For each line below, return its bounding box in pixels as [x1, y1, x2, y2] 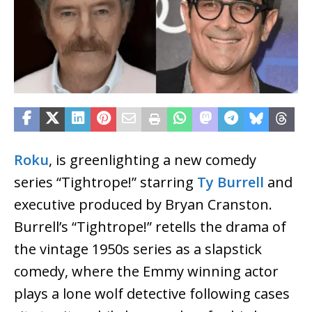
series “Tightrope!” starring [14, 172, 197, 192]
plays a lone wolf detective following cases [14, 283, 290, 303]
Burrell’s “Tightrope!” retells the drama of [14, 217, 286, 236]
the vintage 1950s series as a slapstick [14, 239, 262, 258]
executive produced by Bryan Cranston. [14, 194, 272, 214]
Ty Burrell [197, 172, 264, 192]
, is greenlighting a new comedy [49, 150, 256, 169]
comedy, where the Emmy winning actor [14, 261, 279, 281]
